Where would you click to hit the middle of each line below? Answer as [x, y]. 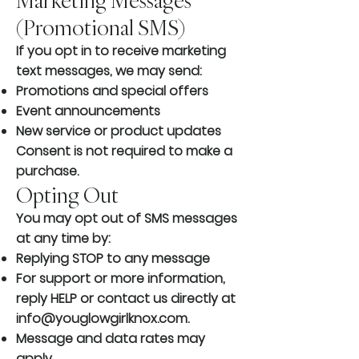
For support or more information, [121, 279]
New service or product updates [119, 131]
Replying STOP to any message [113, 259]
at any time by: [63, 239]
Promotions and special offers [112, 91]
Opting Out [67, 195]
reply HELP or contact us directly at [126, 299]
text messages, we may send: [109, 71]
